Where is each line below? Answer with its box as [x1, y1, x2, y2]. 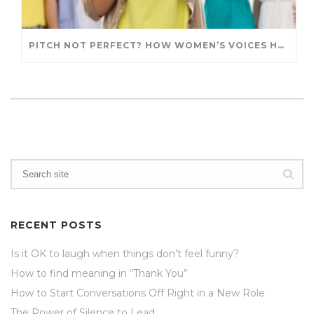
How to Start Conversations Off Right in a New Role [11, 286, 265, 299]
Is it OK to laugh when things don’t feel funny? [11, 247, 239, 260]
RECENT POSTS [11, 218, 102, 231]
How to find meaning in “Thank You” [11, 266, 188, 280]
